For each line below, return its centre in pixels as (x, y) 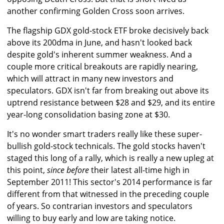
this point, (27, 170)
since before (68, 170)
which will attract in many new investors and (90, 79)
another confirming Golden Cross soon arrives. (96, 11)
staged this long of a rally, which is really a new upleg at (110, 158)
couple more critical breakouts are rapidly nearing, (102, 67)
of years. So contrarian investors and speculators (100, 206)
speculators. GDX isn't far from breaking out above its (108, 91)
